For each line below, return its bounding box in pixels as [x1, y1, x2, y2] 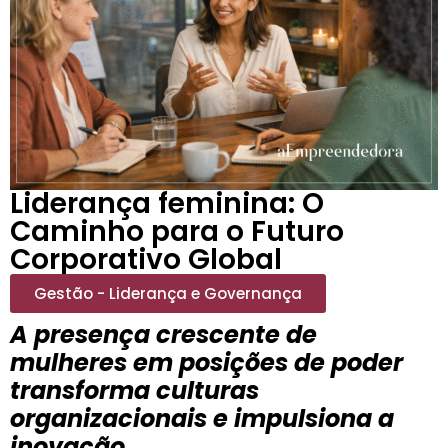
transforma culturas [10, 373, 259, 407]
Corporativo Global [10, 239, 282, 279]
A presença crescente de [10, 317, 317, 351]
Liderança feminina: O [10, 183, 324, 223]
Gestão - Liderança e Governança [34, 282, 302, 304]
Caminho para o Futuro [10, 211, 344, 251]
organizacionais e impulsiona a [10, 401, 394, 435]
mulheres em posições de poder [10, 345, 403, 379]
